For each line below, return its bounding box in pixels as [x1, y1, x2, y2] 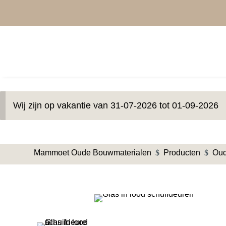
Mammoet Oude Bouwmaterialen [34, 148, 152, 157]
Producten [163, 148, 201, 157]
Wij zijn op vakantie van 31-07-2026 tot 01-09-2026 [13, 100, 219, 111]
